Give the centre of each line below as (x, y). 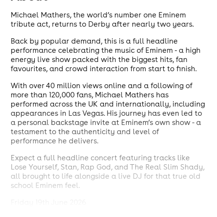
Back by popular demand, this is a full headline (94, 41)
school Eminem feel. (46, 185)
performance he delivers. (55, 141)
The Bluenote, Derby (47, 211)
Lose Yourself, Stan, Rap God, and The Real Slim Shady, (108, 167)
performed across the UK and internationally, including (108, 104)
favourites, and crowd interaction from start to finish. (104, 69)
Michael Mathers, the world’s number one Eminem (99, 15)
